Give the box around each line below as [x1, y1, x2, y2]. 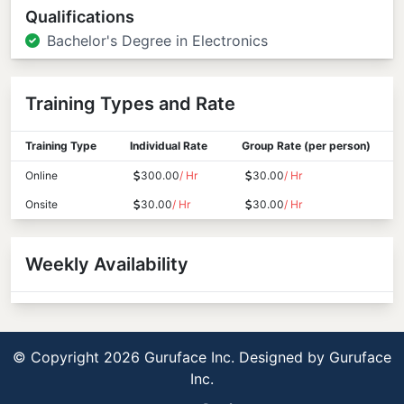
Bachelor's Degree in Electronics [47, 32, 268, 50]
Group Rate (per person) [242, 139, 371, 152]
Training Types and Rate [25, 93, 235, 115]
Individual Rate [130, 139, 207, 152]
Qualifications [25, 7, 134, 26]
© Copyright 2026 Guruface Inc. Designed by [13, 348, 329, 366]
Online [25, 169, 58, 182]
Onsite [25, 197, 58, 211]
